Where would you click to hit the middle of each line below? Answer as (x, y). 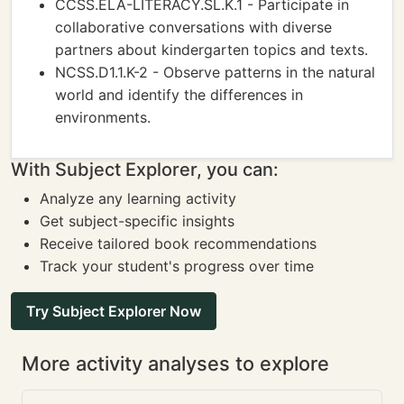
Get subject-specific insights (137, 221)
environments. (103, 117)
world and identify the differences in (179, 95)
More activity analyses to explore (175, 363)
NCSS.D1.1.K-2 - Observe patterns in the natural (215, 72)
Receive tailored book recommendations (178, 243)
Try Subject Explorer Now (114, 311)
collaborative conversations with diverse (193, 27)
